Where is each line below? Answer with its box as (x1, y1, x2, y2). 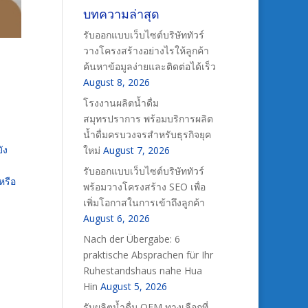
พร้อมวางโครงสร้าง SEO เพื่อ (82, 180, 206, 193)
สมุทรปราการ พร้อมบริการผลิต (82, 112, 213, 125)
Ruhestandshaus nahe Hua (82, 264, 202, 277)
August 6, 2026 (82, 212, 150, 225)
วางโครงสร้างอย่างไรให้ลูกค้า (82, 44, 209, 57)
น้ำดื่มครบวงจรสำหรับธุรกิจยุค (82, 128, 211, 141)
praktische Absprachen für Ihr (82, 248, 213, 261)
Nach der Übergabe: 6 (82, 232, 180, 245)
